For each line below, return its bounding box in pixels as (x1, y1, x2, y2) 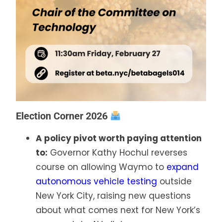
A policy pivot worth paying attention (36, 132, 202, 145)
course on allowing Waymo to (36, 161, 166, 173)
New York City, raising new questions (36, 190, 191, 202)
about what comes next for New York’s (36, 204, 200, 217)
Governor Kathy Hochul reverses (48, 147, 187, 159)
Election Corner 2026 (16, 110, 110, 122)
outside (157, 175, 192, 188)
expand (166, 161, 199, 173)
